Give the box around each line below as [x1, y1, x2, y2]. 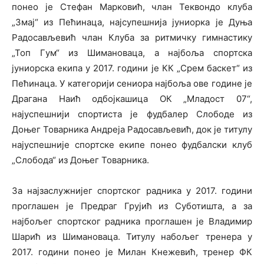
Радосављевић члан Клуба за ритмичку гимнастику [12, 32, 252, 43]
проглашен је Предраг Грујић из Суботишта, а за [12, 200, 252, 212]
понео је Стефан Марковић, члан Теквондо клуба [12, 1, 252, 12]
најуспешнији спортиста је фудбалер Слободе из [12, 108, 252, 120]
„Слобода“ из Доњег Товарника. [12, 154, 149, 166]
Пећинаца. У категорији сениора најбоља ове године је [12, 78, 252, 89]
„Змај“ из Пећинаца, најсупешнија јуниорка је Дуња [12, 16, 252, 28]
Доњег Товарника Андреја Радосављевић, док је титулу [12, 124, 252, 135]
